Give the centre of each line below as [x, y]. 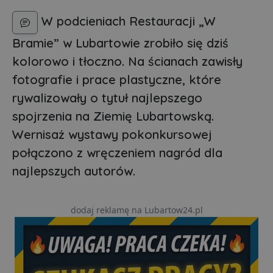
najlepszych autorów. [74, 171]
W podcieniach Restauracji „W [127, 21]
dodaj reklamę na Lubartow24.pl [136, 210]
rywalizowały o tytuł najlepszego [107, 98]
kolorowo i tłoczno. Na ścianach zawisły [127, 62]
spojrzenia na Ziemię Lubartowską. [113, 116]
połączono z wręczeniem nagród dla [117, 153]
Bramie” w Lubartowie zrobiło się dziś [120, 43]
